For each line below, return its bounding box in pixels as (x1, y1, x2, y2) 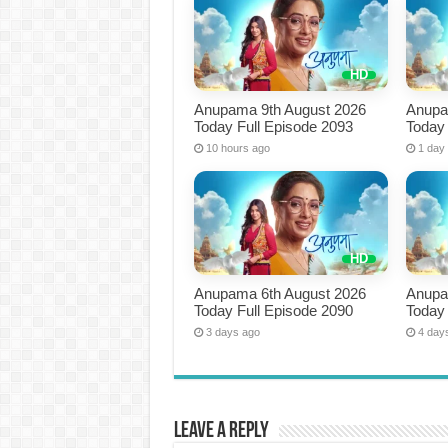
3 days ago (205, 325, 260, 338)
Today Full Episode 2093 (193, 118, 353, 136)
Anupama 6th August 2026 (193, 284, 366, 302)
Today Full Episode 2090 (193, 301, 353, 319)
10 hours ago (205, 142, 270, 155)
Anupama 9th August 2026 (193, 101, 366, 119)
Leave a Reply (173, 419, 269, 443)
